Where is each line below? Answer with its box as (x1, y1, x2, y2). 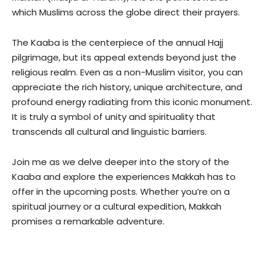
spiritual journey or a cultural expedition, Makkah (12, 200, 221, 213)
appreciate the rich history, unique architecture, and (12, 81, 242, 93)
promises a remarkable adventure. (12, 215, 164, 227)
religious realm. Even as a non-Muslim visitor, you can (12, 66, 243, 78)
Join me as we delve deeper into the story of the (12, 156, 229, 168)
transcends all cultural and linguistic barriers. (12, 125, 207, 138)
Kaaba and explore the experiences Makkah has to (12, 170, 236, 183)
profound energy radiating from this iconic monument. (12, 96, 252, 108)
